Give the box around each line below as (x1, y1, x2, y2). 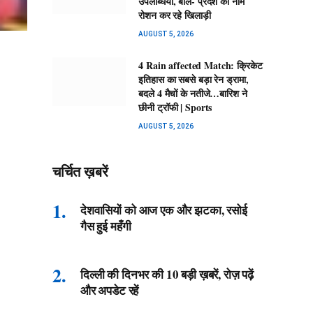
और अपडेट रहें (80, 282, 139, 300)
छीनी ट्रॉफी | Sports (138, 100, 212, 115)
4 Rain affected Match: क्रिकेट (138, 58, 263, 73)
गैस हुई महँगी (80, 217, 131, 235)
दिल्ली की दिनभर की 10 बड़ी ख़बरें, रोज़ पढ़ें (80, 265, 254, 284)
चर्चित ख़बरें (52, 163, 108, 181)
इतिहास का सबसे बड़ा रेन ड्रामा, (138, 72, 249, 87)
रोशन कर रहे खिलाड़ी (138, 8, 211, 23)
